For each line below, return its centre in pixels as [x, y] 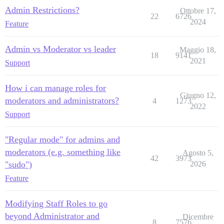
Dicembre [198, 216]
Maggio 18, [198, 49]
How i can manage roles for [55, 88]
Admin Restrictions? [42, 10]
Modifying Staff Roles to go [56, 203]
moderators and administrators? [62, 100]
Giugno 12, [198, 95]
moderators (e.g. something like [63, 152]
